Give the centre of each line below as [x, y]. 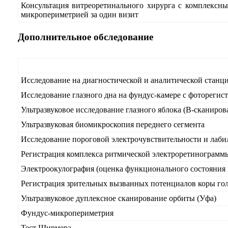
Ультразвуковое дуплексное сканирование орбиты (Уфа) [119, 198]
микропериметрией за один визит [80, 15]
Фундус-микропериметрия [67, 213]
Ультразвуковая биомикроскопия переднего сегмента [113, 124]
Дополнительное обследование [85, 37]
